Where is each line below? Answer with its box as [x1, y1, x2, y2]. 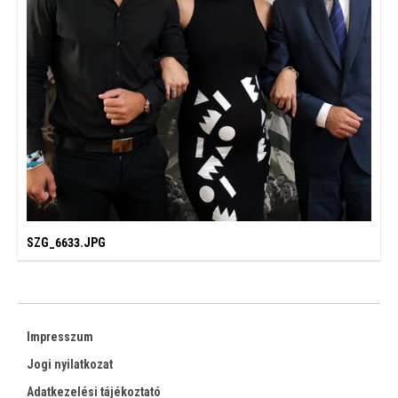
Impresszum [27, 330, 93, 344]
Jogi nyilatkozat [27, 357, 113, 371]
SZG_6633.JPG [27, 235, 106, 250]
